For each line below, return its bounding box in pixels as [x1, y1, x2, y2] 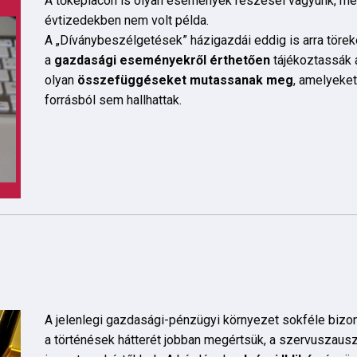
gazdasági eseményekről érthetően [53, 52, 270, 68]
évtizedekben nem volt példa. [44, 12, 212, 28]
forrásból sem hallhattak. [44, 92, 182, 108]
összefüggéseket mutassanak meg [76, 72, 293, 88]
